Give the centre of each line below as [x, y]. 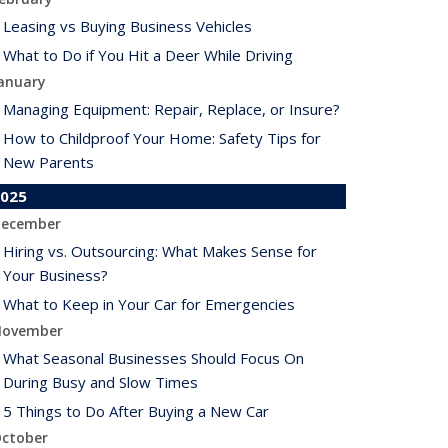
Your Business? [55, 275]
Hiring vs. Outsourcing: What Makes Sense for [160, 251]
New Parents [48, 162]
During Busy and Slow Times [100, 382]
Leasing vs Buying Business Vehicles [127, 26]
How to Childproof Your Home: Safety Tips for [162, 138]
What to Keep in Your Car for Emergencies [149, 304]
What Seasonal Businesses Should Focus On [153, 358]
